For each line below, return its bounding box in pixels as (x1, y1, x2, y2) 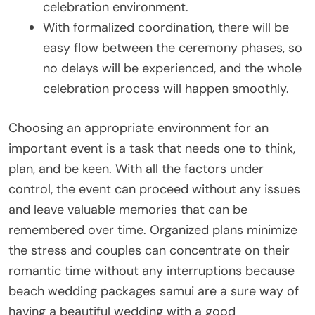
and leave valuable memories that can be (8, 200, 247, 218)
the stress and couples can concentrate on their (8, 241, 290, 259)
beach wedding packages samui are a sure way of (8, 282, 299, 300)
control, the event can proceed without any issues (8, 180, 300, 198)
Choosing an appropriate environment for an (8, 119, 269, 136)
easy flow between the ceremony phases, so (43, 39, 302, 56)
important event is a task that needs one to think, (8, 139, 295, 157)
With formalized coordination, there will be (43, 18, 289, 36)
